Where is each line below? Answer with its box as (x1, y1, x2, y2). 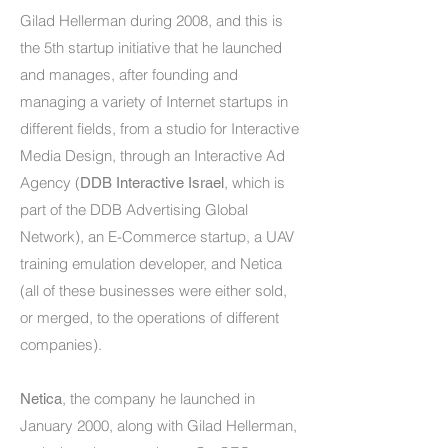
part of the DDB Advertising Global (20, 200, 248, 219)
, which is (224, 173, 285, 192)
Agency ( (20, 173, 80, 192)
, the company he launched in (62, 389, 255, 408)
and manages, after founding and (20, 65, 238, 84)
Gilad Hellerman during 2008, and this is (20, 11, 283, 30)
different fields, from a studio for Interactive (20, 119, 299, 138)
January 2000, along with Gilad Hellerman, (20, 416, 297, 435)
